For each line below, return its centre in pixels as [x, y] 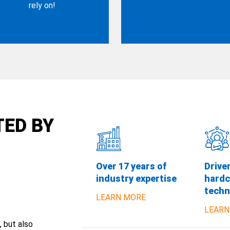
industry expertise [136, 178]
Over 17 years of [131, 166]
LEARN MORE [121, 197]
